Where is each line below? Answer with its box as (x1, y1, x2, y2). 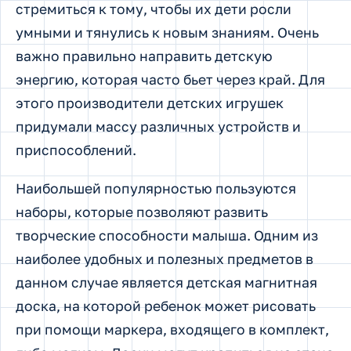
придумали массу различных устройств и (16, 118, 301, 136)
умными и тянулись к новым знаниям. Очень (16, 24, 319, 42)
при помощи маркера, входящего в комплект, (16, 321, 329, 338)
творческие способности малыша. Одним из (16, 227, 318, 244)
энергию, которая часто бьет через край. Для (16, 71, 325, 89)
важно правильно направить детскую (16, 48, 273, 65)
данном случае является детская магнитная (16, 274, 317, 291)
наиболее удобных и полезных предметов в (16, 251, 313, 268)
